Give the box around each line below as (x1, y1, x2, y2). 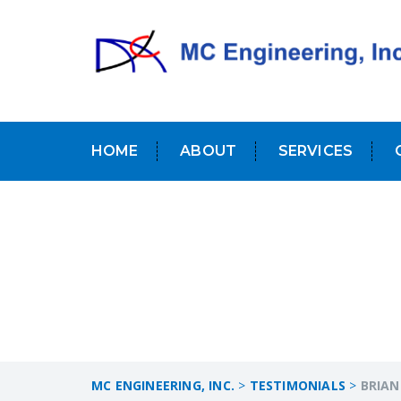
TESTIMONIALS (249, 377, 346, 395)
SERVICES (277, 141, 353, 159)
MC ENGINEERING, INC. (91, 377, 235, 395)
